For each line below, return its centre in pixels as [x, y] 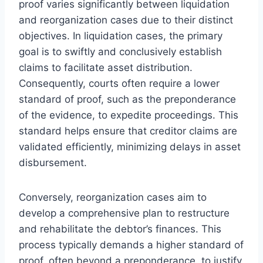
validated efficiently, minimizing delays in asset [130, 146]
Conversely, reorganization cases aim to [113, 197]
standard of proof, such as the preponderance [127, 99]
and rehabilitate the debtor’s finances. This [120, 229]
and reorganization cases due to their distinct [126, 20]
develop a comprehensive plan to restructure [124, 213]
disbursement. [53, 162]
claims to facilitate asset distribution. [106, 67]
